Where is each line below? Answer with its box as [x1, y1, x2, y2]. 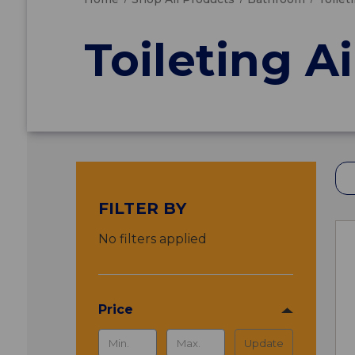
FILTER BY [97, 198, 186, 218]
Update [244, 336, 284, 349]
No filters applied [97, 231, 207, 246]
